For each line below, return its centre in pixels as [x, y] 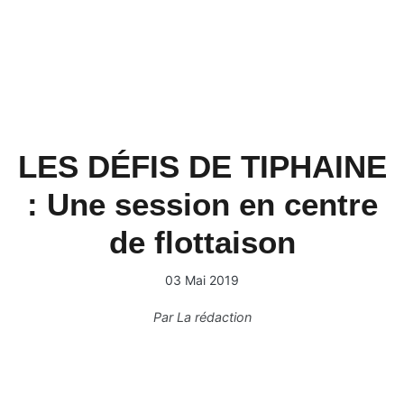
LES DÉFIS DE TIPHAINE [202, 166]
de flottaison [202, 242]
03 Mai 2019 [202, 280]
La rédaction [214, 317]
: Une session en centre [202, 204]
